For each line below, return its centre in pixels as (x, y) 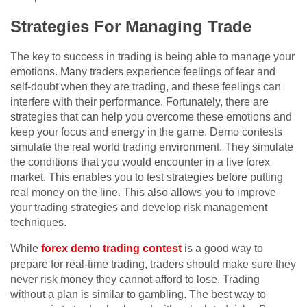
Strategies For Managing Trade (131, 27)
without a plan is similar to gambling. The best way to (138, 295)
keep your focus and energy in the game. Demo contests (146, 132)
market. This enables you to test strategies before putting (147, 177)
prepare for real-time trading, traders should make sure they (153, 265)
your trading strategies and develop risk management (139, 208)
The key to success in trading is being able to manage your (152, 57)
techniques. (38, 223)
